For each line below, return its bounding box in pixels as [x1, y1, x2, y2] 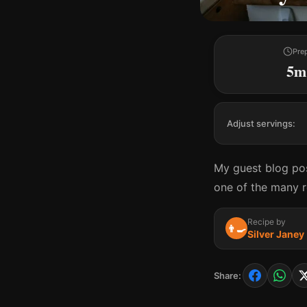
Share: [214, 269, 241, 281]
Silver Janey [247, 228, 304, 240]
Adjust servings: [227, 117, 295, 129]
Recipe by [247, 216, 286, 227]
